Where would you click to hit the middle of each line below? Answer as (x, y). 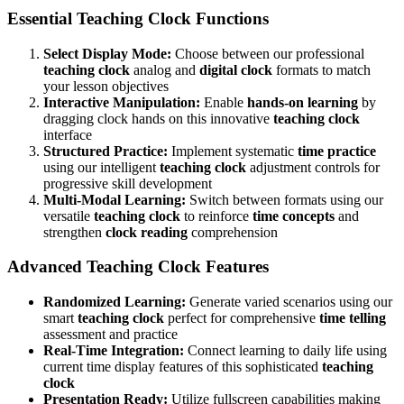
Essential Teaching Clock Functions (138, 18)
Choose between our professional (268, 53)
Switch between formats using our (285, 199)
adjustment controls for (313, 167)
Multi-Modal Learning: (115, 199)
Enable (224, 102)
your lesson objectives (106, 86)
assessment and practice (110, 335)
